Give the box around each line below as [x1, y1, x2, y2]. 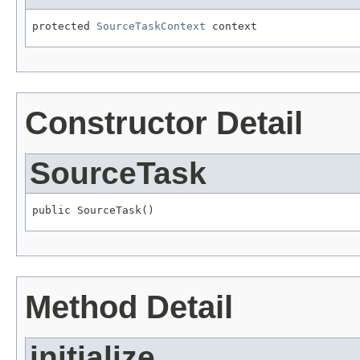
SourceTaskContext [96, 20, 206, 33]
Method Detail [25, 288, 233, 325]
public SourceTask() [32, 203, 154, 216]
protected [32, 20, 96, 33]
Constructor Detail [25, 104, 303, 141]
